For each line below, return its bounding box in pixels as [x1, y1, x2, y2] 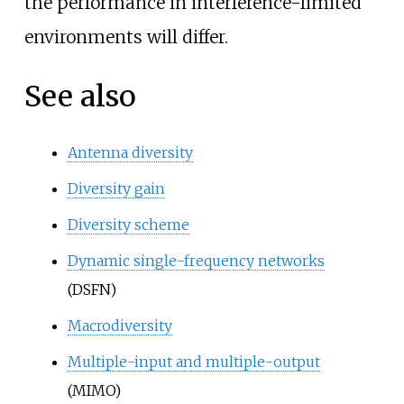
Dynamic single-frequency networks [67, 252, 325, 271]
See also [23, 78, 136, 115]
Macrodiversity [67, 317, 172, 335]
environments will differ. [23, 26, 228, 49]
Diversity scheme [67, 216, 189, 234]
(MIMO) [67, 381, 121, 400]
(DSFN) [67, 280, 116, 299]
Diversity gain [67, 179, 165, 198]
